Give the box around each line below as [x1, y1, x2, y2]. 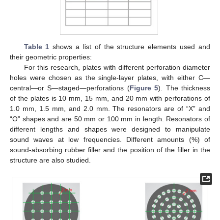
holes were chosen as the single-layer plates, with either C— [10, 74, 210, 82]
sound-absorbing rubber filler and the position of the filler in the [10, 146, 210, 154]
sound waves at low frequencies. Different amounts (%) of [10, 136, 210, 144]
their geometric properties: [10, 53, 92, 61]
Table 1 [24, 43, 50, 51]
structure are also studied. [10, 156, 91, 165]
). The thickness [158, 84, 211, 92]
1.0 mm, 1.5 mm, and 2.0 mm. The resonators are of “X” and [10, 105, 210, 113]
